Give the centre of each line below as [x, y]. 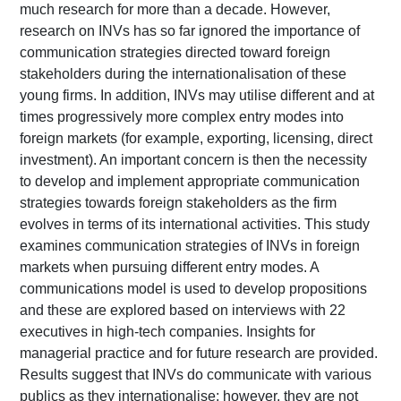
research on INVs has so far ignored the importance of [190, 31]
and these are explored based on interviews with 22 [183, 311]
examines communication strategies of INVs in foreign [190, 246]
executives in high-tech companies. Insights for [168, 332]
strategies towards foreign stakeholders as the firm [179, 203]
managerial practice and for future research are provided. [199, 354]
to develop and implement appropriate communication [190, 182]
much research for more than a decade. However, [175, 10]
